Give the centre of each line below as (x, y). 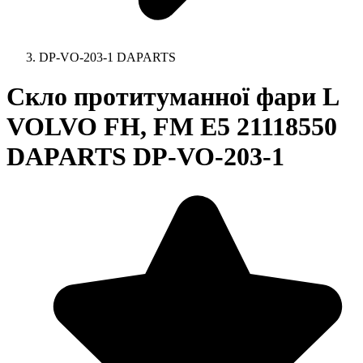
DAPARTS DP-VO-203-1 (145, 157)
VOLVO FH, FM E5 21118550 (172, 127)
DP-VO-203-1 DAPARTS (107, 57)
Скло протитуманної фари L (172, 97)
